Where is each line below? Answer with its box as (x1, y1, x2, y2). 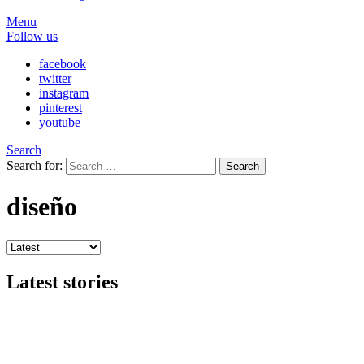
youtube (39, 115, 80, 129)
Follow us (6, 29, 58, 43)
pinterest (39, 101, 82, 115)
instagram (39, 86, 89, 100)
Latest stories (6, 271, 118, 292)
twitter (39, 71, 71, 85)
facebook (39, 57, 86, 71)
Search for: (6, 158, 63, 172)
